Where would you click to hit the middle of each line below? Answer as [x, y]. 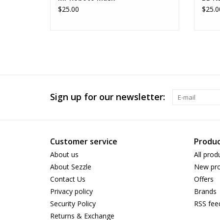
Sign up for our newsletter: [108, 97]
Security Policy [73, 204]
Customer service [84, 142]
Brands [205, 192]
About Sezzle [71, 167]
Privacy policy [71, 192]
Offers [204, 179]
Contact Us [68, 179]
